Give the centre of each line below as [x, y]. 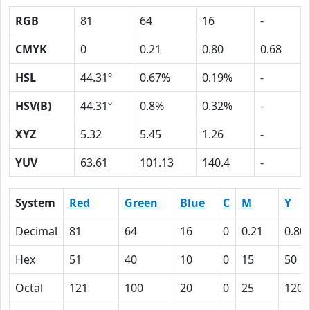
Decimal [36, 231]
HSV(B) [33, 106]
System [35, 203]
